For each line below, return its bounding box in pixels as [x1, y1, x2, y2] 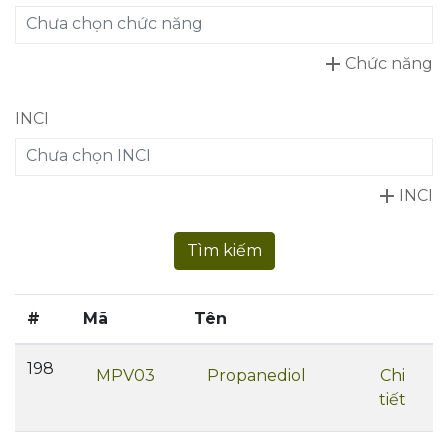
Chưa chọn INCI [26, 146, 151, 165]
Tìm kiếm [186, 241, 262, 260]
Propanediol [207, 366, 306, 385]
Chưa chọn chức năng [26, 14, 203, 33]
